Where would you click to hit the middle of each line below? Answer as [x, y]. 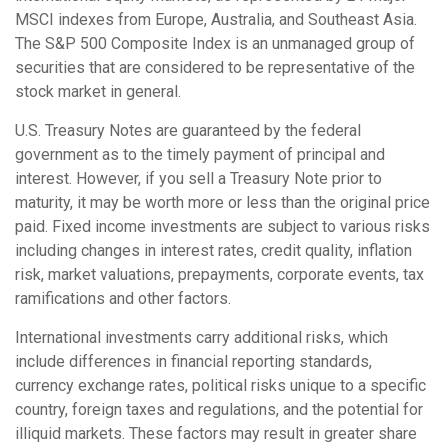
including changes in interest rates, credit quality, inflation [213, 250]
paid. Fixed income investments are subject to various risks [222, 226]
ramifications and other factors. [123, 298]
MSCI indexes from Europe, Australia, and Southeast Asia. [216, 19]
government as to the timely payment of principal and [200, 154]
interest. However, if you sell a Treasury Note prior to [198, 178]
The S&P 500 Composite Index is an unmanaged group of [215, 43]
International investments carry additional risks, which [201, 337]
